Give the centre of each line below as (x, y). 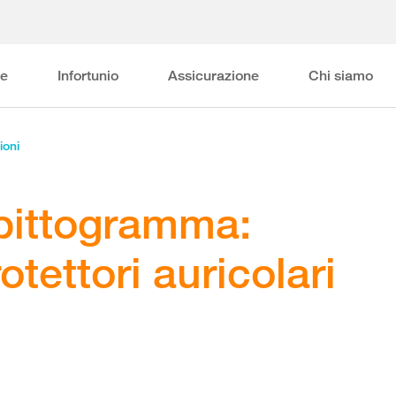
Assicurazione (213, 76)
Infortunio (88, 76)
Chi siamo (340, 76)
